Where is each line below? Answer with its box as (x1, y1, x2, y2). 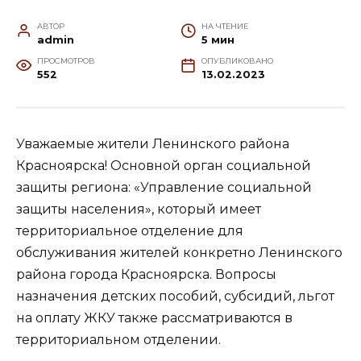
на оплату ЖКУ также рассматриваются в (16, 309, 293, 326)
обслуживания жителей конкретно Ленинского (16, 244, 342, 260)
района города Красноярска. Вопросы (16, 266, 276, 282)
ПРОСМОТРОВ (36, 56, 95, 65)
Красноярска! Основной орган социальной (16, 157, 311, 173)
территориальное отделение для (16, 222, 243, 239)
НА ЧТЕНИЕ (201, 21, 248, 31)
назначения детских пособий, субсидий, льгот (16, 288, 334, 304)
